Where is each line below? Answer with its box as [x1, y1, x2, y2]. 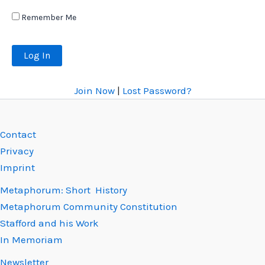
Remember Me [20, 12, 76, 22]
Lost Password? [122, 84, 192, 96]
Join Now [73, 84, 115, 96]
